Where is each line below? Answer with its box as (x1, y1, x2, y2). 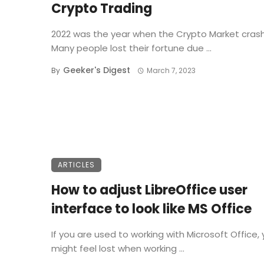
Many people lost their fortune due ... (51, 42, 212, 55)
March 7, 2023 (146, 65, 196, 76)
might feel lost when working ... (51, 242, 184, 255)
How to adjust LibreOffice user (51, 181, 247, 200)
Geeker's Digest (63, 64, 130, 77)
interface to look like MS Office (51, 200, 252, 219)
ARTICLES (58, 160, 95, 170)
